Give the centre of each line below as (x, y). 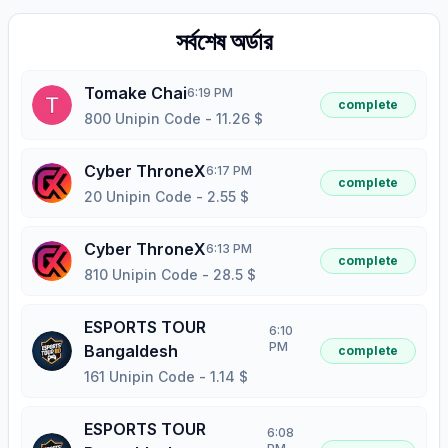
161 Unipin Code (139, 377)
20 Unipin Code (138, 197)
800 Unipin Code (142, 119)
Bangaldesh (131, 351)
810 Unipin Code (141, 275)
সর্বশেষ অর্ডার (224, 42)
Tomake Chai (135, 93)
